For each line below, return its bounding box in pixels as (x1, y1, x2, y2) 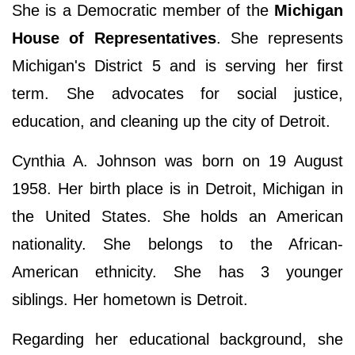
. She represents (216, 29, 343, 48)
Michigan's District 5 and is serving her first (12, 57, 343, 75)
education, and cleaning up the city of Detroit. (12, 113, 335, 131)
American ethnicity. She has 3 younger (12, 263, 343, 281)
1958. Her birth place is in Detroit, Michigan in (12, 180, 343, 198)
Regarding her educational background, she (12, 330, 343, 349)
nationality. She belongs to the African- (12, 235, 343, 254)
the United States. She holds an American (12, 208, 343, 226)
